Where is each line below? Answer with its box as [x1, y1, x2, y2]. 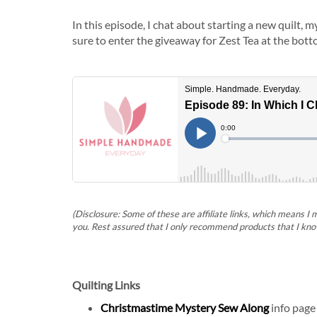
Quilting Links [72, 278, 140, 292]
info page [269, 301, 316, 314]
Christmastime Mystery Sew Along [100, 301, 269, 314]
